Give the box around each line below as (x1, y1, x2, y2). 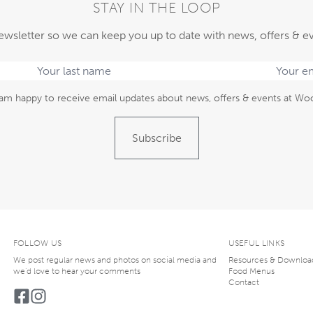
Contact (228, 277, 259, 287)
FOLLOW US (13, 238, 62, 248)
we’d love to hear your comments (13, 265, 140, 276)
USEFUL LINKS (228, 238, 285, 248)
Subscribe (131, 131, 182, 145)
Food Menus (228, 265, 275, 276)
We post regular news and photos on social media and (13, 254, 217, 265)
